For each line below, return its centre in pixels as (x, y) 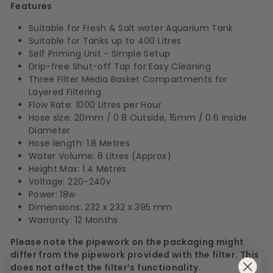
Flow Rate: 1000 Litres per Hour (95, 105)
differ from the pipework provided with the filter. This (135, 254)
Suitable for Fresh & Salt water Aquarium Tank (131, 28)
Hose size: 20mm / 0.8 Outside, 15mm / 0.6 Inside (138, 117)
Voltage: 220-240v (70, 181)
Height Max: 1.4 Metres (78, 168)
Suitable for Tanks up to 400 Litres (105, 41)
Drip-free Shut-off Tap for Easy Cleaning (120, 66)
